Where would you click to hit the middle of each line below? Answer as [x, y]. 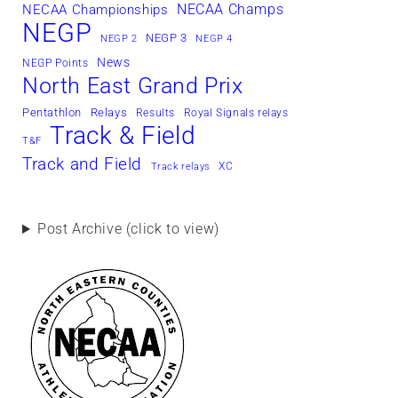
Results [155, 113]
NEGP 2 [119, 39]
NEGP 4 [215, 39]
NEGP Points [56, 64]
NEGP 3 [167, 38]
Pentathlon [52, 113]
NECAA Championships [96, 10]
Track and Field [82, 165]
